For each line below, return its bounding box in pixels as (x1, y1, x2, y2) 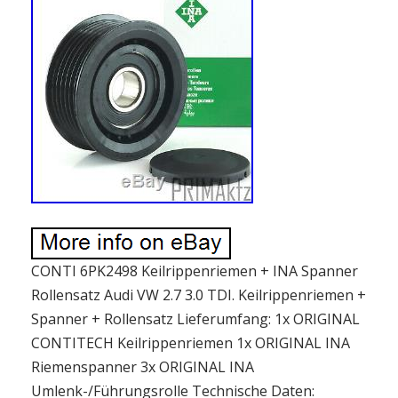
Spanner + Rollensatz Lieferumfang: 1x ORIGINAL (31, 309, 360, 329)
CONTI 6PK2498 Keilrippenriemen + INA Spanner (31, 261, 358, 281)
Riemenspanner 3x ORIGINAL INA (31, 357, 254, 377)
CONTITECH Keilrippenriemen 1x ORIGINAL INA (31, 333, 350, 353)
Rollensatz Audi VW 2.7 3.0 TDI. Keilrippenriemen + (31, 285, 366, 305)
